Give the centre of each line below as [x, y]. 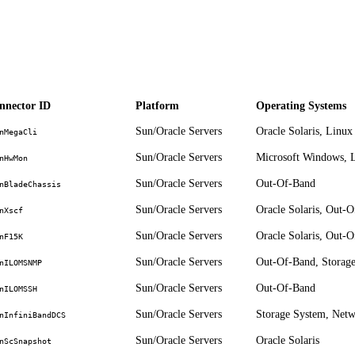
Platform [157, 105]
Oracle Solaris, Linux [304, 131]
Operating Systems [301, 105]
